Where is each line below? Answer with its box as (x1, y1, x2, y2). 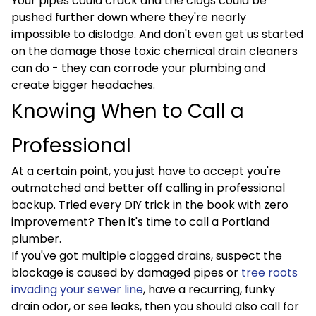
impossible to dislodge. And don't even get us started (11, 26, 303, 42)
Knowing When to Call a (11, 97, 244, 125)
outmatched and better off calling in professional (11, 180, 285, 196)
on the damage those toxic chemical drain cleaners (11, 43, 298, 59)
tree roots (241, 265, 298, 281)
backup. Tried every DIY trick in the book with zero (11, 197, 288, 213)
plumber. (11, 231, 64, 247)
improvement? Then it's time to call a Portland (11, 214, 269, 230)
